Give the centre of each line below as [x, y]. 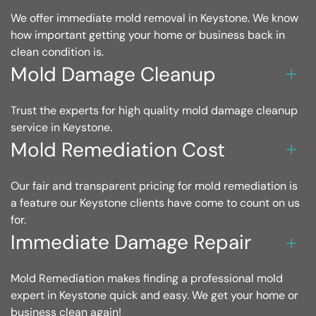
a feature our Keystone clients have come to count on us [155, 203]
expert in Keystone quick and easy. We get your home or [154, 296]
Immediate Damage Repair [131, 243]
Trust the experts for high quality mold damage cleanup [154, 111]
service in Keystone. [61, 128]
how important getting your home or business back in [148, 35]
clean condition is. [57, 51]
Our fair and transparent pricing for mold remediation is [154, 186]
